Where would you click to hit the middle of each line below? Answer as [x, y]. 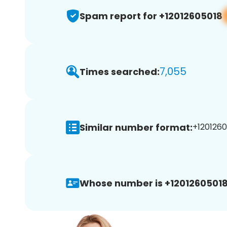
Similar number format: [136, 127]
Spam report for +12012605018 [151, 16]
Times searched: [120, 71]
